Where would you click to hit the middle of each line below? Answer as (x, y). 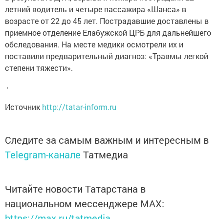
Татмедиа (106, 154)
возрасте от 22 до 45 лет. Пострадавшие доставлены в (107, 21)
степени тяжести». (39, 68)
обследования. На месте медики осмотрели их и (94, 44)
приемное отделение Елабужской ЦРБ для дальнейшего (108, 33)
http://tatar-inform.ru (79, 107)
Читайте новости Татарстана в (75, 189)
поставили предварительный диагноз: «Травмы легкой (107, 56)
